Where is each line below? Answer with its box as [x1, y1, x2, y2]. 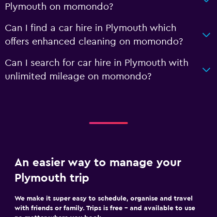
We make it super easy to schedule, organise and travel [15, 195, 193, 202]
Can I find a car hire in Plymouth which [5, 23, 176, 33]
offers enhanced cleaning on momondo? [5, 36, 183, 46]
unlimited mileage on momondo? [5, 71, 152, 81]
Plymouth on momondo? [5, 1, 113, 12]
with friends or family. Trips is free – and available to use [15, 204, 195, 212]
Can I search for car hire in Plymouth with [5, 58, 188, 68]
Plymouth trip [15, 172, 89, 184]
